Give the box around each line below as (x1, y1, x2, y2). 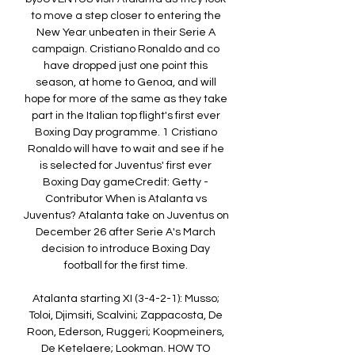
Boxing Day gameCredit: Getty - (43, 177, 208, 189)
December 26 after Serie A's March (36, 227, 216, 239)
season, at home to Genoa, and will (35, 77, 216, 89)
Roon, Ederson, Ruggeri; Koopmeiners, (27, 326, 224, 338)
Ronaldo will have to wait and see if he (27, 143, 224, 155)
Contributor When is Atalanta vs (44, 193, 207, 205)
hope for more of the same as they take (24, 94, 227, 105)
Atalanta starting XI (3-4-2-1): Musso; (32, 293, 219, 305)
